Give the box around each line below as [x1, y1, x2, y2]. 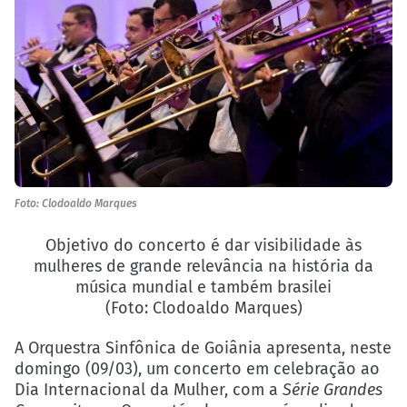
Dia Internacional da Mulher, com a [15, 380, 283, 401]
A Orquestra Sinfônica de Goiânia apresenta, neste [15, 338, 392, 359]
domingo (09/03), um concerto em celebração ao [15, 359, 380, 380]
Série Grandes [283, 380, 382, 401]
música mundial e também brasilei [75, 276, 332, 297]
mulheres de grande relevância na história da [34, 255, 373, 276]
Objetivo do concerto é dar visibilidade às [45, 234, 362, 255]
